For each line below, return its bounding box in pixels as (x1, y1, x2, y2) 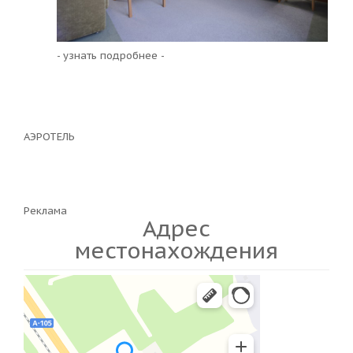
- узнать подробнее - (57, 48, 165, 62)
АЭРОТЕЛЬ (24, 129, 75, 143)
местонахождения (75, 236, 278, 265)
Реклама (24, 204, 67, 217)
